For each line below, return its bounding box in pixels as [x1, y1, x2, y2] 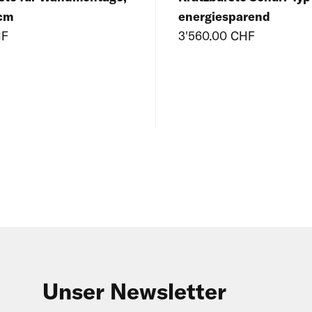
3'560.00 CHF [178, 28, 255, 45]
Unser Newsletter [42, 277, 226, 306]
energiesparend [178, 8, 270, 25]
